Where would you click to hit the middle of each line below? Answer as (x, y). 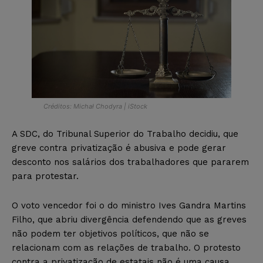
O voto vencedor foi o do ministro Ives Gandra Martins (129, 205)
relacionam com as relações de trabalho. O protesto (126, 247)
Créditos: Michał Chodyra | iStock (95, 106)
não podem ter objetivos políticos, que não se (110, 233)
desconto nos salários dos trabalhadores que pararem (130, 162)
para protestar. (45, 176)
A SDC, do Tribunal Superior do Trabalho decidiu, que (125, 134)
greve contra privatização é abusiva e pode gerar (119, 148)
